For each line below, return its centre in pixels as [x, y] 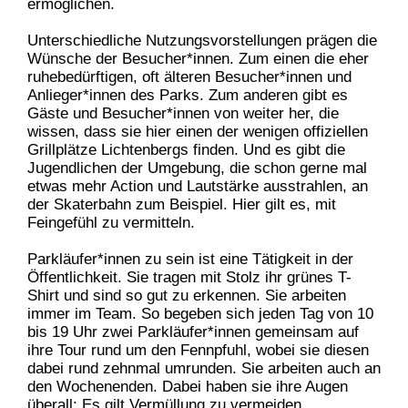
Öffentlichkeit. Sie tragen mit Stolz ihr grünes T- [189, 277]
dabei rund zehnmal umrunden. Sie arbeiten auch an [204, 368]
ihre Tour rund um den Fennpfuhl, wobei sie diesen [198, 350]
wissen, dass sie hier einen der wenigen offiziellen [198, 131]
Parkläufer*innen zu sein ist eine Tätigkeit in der [190, 259]
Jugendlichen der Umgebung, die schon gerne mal [197, 168]
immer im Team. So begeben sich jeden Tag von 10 [200, 313]
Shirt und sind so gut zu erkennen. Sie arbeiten [187, 295]
